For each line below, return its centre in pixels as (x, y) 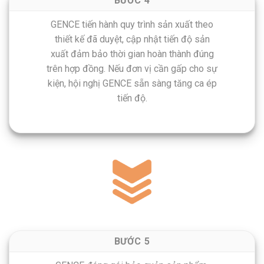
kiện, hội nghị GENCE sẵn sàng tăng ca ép (132, 84)
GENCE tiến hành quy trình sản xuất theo (132, 25)
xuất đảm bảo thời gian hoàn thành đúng (132, 54)
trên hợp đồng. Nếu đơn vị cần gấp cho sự (132, 69)
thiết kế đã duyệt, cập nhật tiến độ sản (132, 39)
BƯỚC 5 (132, 241)
